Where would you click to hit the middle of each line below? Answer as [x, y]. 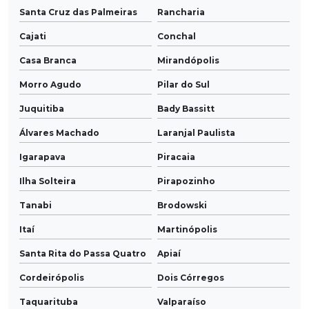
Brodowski [182, 206]
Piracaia [176, 157]
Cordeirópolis [52, 278]
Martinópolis [187, 230]
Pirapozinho [186, 181]
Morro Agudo [50, 85]
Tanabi [36, 206]
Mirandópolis [188, 61]
